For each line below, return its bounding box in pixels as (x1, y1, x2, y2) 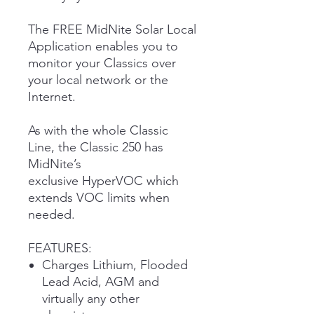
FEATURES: (28, 240, 92, 256)
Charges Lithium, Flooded (42, 257, 188, 273)
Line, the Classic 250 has (28, 139, 163, 155)
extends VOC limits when (28, 189, 170, 205)
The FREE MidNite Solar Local (28, 21, 196, 37)
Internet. (28, 88, 76, 104)
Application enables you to (28, 38, 178, 54)
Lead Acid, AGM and (42, 273, 159, 289)
